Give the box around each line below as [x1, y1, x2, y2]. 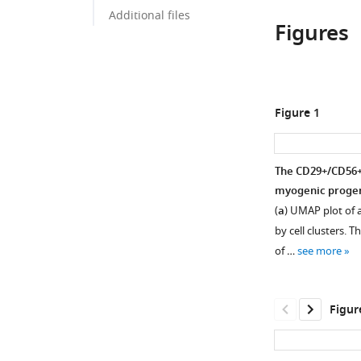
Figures [274, 18, 349, 52]
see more [297, 243, 342, 259]
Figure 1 [274, 105, 320, 123]
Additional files [109, 7, 190, 24]
